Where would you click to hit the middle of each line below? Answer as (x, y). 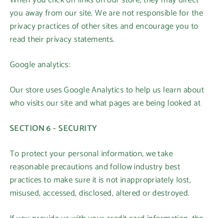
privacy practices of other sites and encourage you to (104, 26)
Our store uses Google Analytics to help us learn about (107, 90)
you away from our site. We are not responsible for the (106, 13)
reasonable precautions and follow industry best (95, 167)
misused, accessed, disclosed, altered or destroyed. (100, 193)
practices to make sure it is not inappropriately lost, (100, 180)
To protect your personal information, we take (91, 154)
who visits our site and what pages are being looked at (105, 103)
